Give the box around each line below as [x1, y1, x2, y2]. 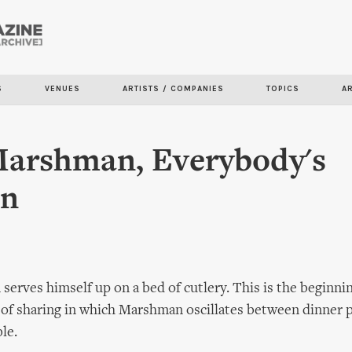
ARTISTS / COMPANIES [123, 84, 224, 93]
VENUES [45, 84, 80, 93]
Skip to [105, 27, 149, 42]
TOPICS [266, 84, 299, 93]
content [105, 71, 154, 86]
